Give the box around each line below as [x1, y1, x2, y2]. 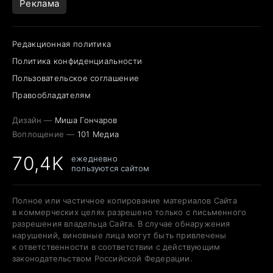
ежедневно [71, 154, 118, 164]
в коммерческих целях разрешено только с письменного [12, 207, 247, 217]
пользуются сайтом [71, 163, 150, 174]
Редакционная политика [12, 38, 112, 49]
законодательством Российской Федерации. [12, 253, 193, 263]
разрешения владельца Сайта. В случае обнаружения [12, 218, 230, 229]
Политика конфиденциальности [12, 55, 143, 66]
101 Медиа [77, 129, 119, 139]
